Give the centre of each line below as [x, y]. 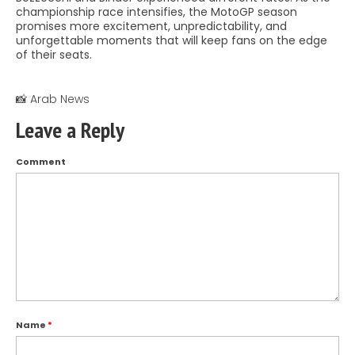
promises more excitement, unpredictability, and [151, 27]
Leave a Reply [70, 130]
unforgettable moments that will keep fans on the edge [172, 41]
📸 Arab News [53, 99]
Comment [41, 162]
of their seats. [54, 55]
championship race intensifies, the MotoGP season [157, 12]
